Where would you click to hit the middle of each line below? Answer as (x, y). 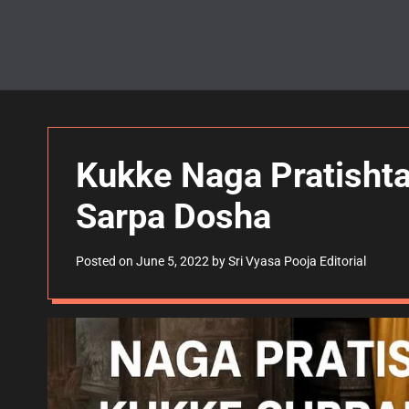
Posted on (106, 261)
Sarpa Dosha (173, 216)
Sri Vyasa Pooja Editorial (297, 261)
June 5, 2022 (173, 261)
